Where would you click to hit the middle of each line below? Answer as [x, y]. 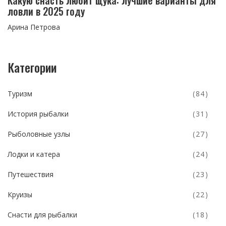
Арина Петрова [34, 27]
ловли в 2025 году [46, 11]
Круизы [20, 194]
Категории [32, 67]
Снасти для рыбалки [42, 214]
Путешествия [31, 174]
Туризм [20, 93]
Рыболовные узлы [39, 134]
